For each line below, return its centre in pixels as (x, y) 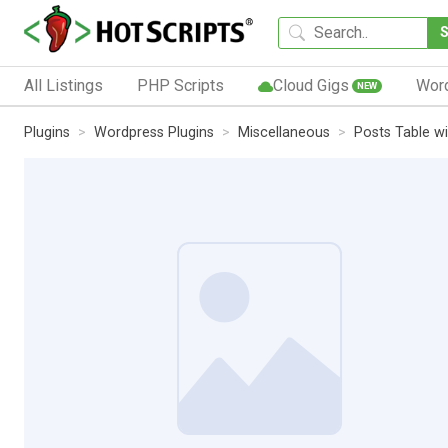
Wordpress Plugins (154, 132)
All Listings (63, 85)
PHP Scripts (180, 85)
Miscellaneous (284, 132)
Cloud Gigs (310, 85)
